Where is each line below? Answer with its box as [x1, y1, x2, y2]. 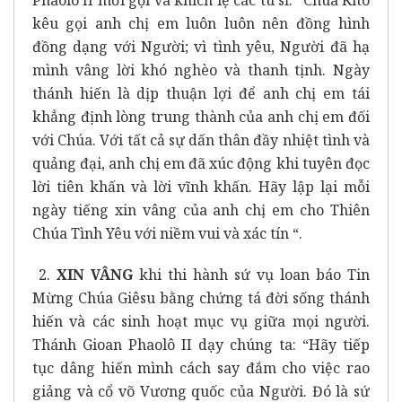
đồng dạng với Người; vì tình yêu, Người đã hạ [32, 36, 370, 57]
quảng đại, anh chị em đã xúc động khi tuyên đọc [32, 153, 370, 173]
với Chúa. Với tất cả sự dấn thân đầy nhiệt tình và [32, 129, 370, 150]
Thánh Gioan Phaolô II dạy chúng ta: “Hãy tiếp [32, 334, 370, 354]
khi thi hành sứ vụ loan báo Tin [133, 264, 370, 284]
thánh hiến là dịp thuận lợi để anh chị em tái [32, 83, 370, 103]
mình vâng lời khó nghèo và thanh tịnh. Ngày [32, 59, 370, 80]
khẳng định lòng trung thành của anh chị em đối [32, 106, 370, 127]
